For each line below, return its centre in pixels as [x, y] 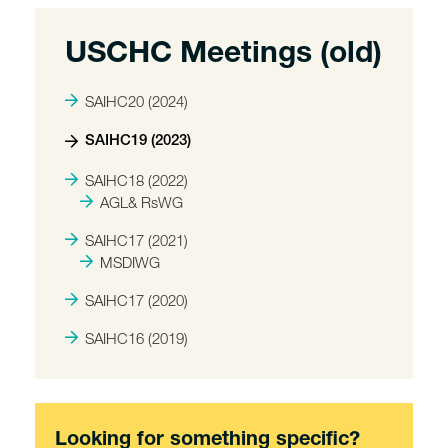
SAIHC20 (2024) [136, 101]
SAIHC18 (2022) [136, 180]
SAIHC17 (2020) [136, 300]
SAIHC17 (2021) [136, 240]
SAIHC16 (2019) [136, 338]
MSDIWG [130, 262]
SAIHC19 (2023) [138, 141]
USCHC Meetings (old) [223, 56]
